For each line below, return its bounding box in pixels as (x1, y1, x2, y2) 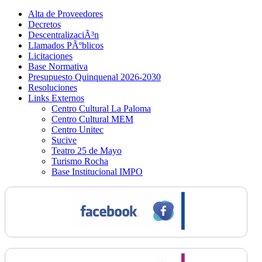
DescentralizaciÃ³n (28, 30, 99, 40)
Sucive (51, 135, 77, 146)
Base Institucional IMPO (51, 167, 143, 177)
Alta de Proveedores (28, 9, 103, 19)
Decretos (28, 19, 61, 30)
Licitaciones (28, 51, 73, 61)
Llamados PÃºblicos (28, 40, 104, 51)
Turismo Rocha (51, 156, 108, 167)
